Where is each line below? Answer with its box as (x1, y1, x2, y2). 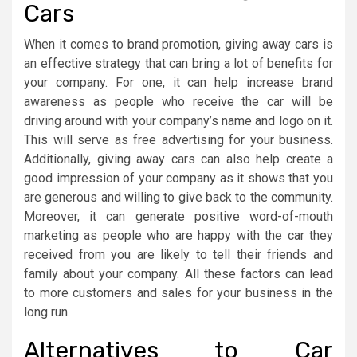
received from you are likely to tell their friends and (24, 246, 333, 262)
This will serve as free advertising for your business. (24, 131, 333, 147)
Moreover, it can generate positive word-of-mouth (24, 208, 333, 224)
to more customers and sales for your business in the (24, 284, 333, 300)
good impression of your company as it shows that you (24, 170, 333, 186)
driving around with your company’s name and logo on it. (24, 112, 333, 128)
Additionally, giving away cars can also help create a (24, 151, 333, 167)
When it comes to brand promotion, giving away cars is (24, 36, 333, 52)
